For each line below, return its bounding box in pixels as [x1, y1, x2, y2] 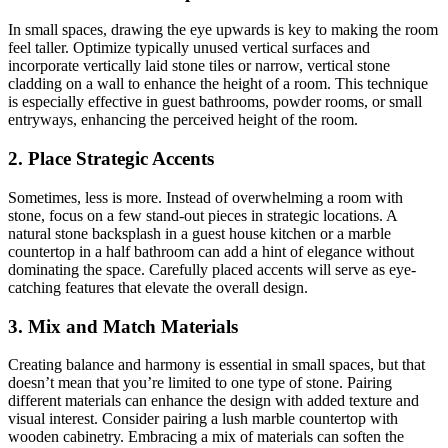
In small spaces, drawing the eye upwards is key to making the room [8, 21, 438, 39]
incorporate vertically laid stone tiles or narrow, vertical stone [8, 57, 390, 75]
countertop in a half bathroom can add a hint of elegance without [8, 242, 414, 260]
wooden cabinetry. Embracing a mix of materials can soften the [8, 428, 404, 446]
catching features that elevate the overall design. [8, 278, 308, 296]
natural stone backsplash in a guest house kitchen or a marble [8, 224, 391, 242]
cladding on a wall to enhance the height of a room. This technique [8, 75, 428, 93]
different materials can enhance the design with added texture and [8, 392, 419, 410]
